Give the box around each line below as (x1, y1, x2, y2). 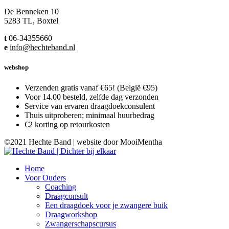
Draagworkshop (45, 210, 97, 219)
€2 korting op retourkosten (25, 120, 110, 129)
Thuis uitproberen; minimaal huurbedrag (25, 110, 154, 120)
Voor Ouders (25, 173, 66, 182)
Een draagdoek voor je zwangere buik (45, 200, 168, 210)
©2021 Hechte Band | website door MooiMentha (4, 137, 162, 146)
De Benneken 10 (4, 7, 59, 16)
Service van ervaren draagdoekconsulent (25, 101, 155, 110)
